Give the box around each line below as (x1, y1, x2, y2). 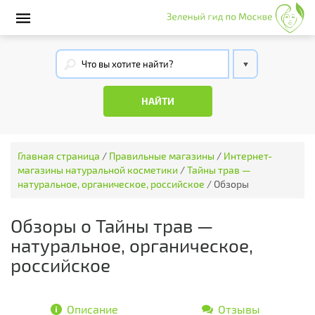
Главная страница (18, 150, 100, 162)
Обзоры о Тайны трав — (11, 214, 213, 236)
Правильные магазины (109, 150, 214, 162)
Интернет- (224, 150, 272, 162)
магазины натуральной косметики (18, 164, 178, 176)
